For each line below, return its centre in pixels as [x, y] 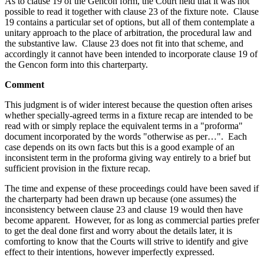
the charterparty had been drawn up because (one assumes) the [121, 199]
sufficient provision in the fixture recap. [77, 168]
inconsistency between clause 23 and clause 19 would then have [124, 209]
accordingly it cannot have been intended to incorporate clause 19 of [131, 54]
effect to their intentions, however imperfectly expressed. [110, 252]
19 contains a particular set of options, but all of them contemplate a [130, 22]
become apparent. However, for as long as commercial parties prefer [132, 220]
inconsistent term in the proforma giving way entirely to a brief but [128, 157]
